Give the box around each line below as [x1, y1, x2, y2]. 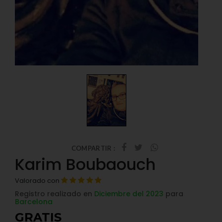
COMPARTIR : [71, 144, 115, 152]
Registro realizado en [15, 189, 94, 199]
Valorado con [15, 176, 61, 185]
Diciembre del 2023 [94, 189, 164, 199]
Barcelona [15, 197, 53, 207]
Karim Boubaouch [15, 153, 156, 175]
